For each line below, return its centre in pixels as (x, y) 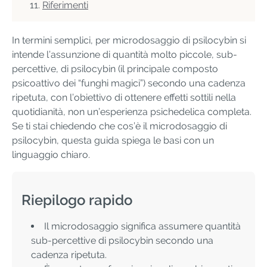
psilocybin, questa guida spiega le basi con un (113, 141)
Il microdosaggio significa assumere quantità (142, 226)
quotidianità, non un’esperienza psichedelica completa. (132, 112)
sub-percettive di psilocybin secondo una (122, 241)
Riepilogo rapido (77, 200)
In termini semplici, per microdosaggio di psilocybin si (129, 41)
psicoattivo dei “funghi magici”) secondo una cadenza (129, 83)
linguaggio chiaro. (51, 155)
